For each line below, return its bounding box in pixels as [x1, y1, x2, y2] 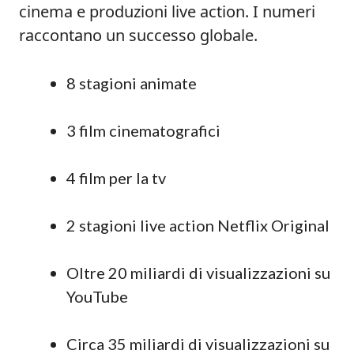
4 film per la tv [66, 168, 166, 187]
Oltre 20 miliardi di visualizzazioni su [66, 263, 330, 282]
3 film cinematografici [66, 121, 220, 140]
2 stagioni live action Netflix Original [66, 216, 330, 235]
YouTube [66, 287, 128, 306]
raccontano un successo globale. [19, 24, 258, 46]
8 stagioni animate [66, 73, 197, 92]
